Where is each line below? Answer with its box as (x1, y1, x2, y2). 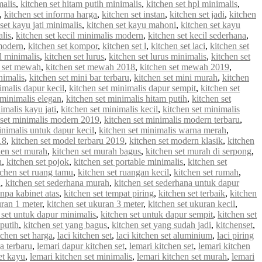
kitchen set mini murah (134, 72, 218, 82)
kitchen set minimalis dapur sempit (69, 82, 196, 93)
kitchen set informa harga (4, 9, 97, 19)
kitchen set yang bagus (23, 219, 107, 230)
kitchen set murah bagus (52, 146, 141, 156)
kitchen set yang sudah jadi (112, 219, 211, 230)
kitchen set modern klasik (129, 135, 223, 146)
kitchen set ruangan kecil (78, 167, 169, 177)
